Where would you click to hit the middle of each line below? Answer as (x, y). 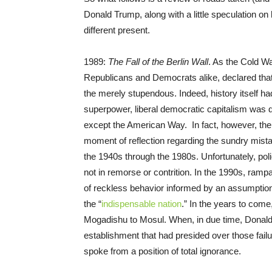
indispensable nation (141, 204)
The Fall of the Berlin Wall (158, 62)
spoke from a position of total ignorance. (162, 251)
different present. (117, 30)
